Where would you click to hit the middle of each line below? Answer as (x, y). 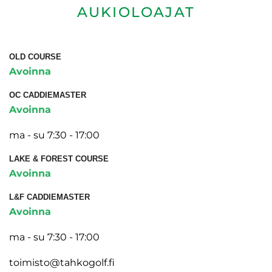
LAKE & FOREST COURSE (59, 158)
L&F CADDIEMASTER (49, 197)
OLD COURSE (35, 56)
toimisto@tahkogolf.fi (62, 262)
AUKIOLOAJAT (136, 12)
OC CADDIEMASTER (48, 95)
